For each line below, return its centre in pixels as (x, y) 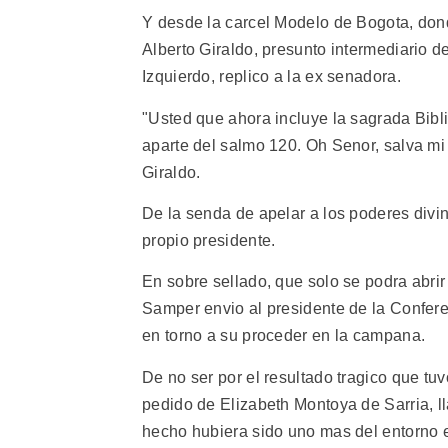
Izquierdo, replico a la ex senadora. (271, 77)
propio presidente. (209, 240)
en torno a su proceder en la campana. (284, 336)
